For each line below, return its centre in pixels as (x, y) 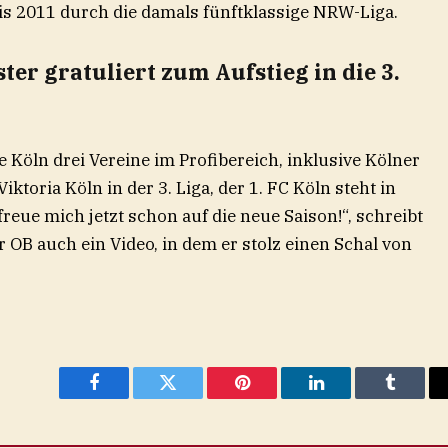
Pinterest (272, 397)
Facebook (127, 397)
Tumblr (415, 397)
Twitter (192, 397)
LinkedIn (347, 397)
